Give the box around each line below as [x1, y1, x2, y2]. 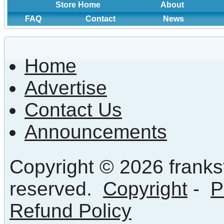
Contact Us [24, 99, 122, 121]
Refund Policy [9, 200, 131, 222]
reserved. [9, 178, 103, 200]
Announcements [24, 121, 167, 143]
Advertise [24, 77, 107, 99]
